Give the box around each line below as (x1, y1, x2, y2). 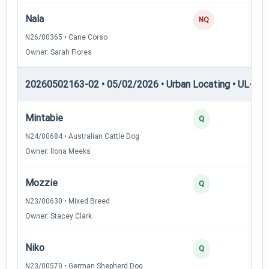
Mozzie (25, 177, 58, 189)
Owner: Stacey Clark (25, 211, 92, 220)
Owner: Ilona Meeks (25, 147, 91, 156)
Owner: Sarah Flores (25, 47, 92, 56)
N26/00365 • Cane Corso (25, 32, 107, 41)
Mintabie (25, 112, 63, 124)
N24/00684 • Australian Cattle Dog (25, 131, 139, 141)
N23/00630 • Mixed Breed (25, 196, 110, 205)
